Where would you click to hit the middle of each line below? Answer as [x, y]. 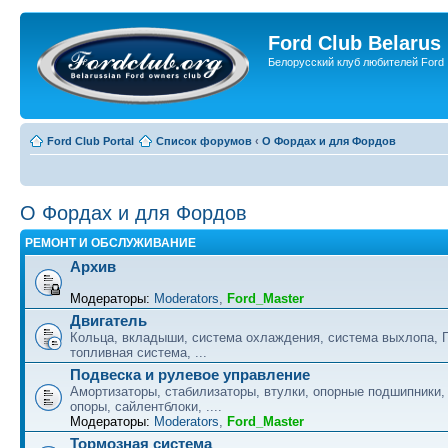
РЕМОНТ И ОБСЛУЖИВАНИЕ [110, 243]
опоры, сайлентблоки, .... [146, 406]
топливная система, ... [138, 352]
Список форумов [204, 141]
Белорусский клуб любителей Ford [356, 62]
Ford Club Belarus [354, 43]
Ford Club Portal [90, 141]
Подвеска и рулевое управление [190, 374]
